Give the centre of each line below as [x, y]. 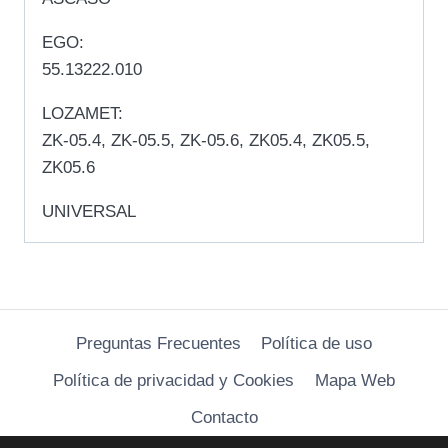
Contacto [224, 418]
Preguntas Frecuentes [158, 343]
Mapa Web [354, 381]
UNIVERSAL [89, 211]
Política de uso [317, 343]
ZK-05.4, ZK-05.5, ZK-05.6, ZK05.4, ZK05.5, [206, 140]
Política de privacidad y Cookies [174, 381]
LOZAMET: [82, 113]
